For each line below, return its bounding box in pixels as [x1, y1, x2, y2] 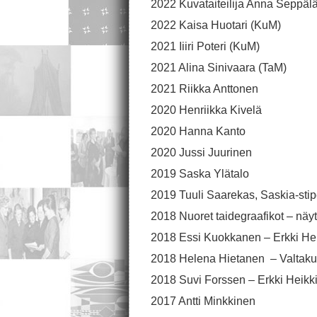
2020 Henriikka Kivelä [151, 104, 262, 116]
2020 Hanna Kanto [151, 125, 246, 137]
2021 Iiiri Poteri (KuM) [151, 40, 260, 52]
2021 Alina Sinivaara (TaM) [151, 62, 287, 74]
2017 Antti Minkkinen [151, 295, 255, 307]
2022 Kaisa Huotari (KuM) [151, 19, 281, 31]
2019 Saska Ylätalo [151, 168, 249, 180]
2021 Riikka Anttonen [151, 83, 258, 95]
